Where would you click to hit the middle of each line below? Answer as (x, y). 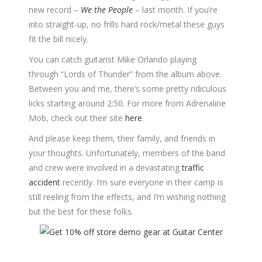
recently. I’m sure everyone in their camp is (142, 182)
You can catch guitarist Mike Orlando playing (113, 59)
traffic (193, 167)
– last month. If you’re (175, 9)
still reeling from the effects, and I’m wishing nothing (127, 196)
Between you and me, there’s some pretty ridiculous (127, 88)
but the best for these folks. (81, 211)
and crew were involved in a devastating (105, 167)
